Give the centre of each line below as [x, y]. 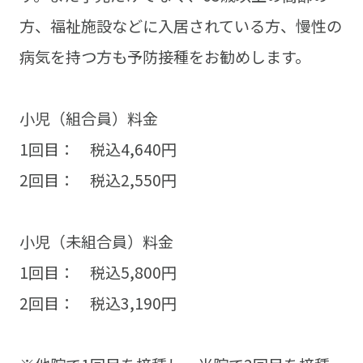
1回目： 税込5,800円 [98, 273]
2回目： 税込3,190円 [98, 303]
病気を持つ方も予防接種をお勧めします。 [164, 57]
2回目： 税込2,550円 [98, 180]
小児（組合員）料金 [88, 119]
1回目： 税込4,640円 [98, 149]
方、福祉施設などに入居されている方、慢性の [180, 26]
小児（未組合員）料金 [96, 242]
